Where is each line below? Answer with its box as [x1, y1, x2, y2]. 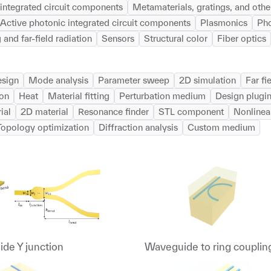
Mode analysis [28, 75, 88, 85]
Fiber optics [217, 33, 266, 44]
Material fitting [48, 91, 109, 101]
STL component [158, 106, 224, 117]
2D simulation [179, 75, 236, 85]
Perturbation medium [119, 91, 206, 101]
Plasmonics [200, 18, 247, 28]
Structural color [144, 33, 207, 44]
